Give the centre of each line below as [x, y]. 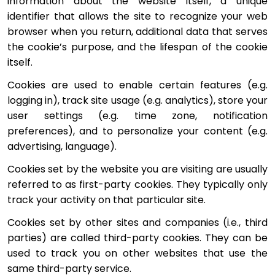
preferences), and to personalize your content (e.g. [137, 131]
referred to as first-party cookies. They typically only [137, 184]
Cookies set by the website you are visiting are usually [137, 169]
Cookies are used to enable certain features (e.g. [137, 85]
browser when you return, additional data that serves [137, 31]
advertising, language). [62, 146]
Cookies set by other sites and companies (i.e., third [137, 222]
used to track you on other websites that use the [137, 253]
